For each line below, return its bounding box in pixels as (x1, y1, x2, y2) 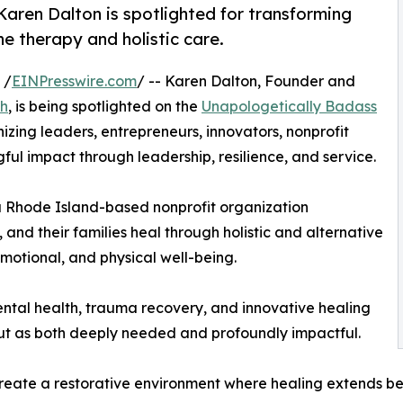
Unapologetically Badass (201, 97, 377, 116)
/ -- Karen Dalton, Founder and (137, 72, 355, 91)
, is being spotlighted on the (8, 97, 201, 116)
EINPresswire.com (12, 72, 137, 91)
